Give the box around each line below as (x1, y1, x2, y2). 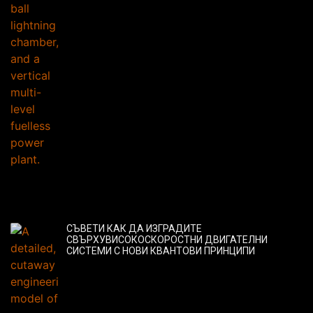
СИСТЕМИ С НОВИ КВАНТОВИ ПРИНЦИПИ (66, 245, 255, 257)
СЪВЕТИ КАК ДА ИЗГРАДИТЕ (66, 223, 202, 235)
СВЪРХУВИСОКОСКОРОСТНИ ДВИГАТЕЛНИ (66, 234, 268, 246)
